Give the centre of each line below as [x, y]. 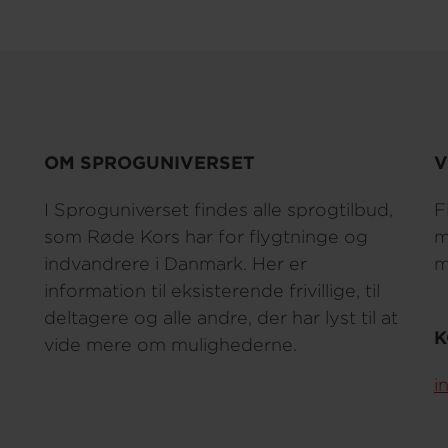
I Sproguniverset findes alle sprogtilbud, [218, 209]
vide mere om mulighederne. [170, 344]
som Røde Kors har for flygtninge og [206, 236]
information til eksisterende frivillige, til [212, 290]
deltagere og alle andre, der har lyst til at [221, 317]
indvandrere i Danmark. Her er [175, 263]
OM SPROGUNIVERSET [149, 162]
